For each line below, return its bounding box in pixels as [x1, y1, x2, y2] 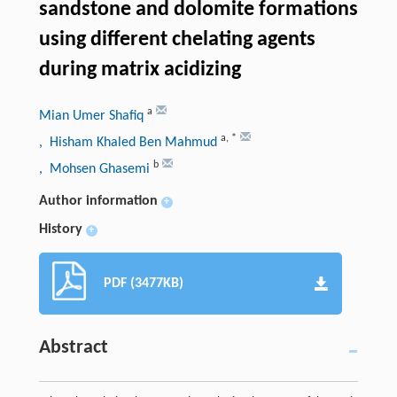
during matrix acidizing [38, 58, 241, 81]
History [38, 222, 82, 237]
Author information [38, 193, 158, 208]
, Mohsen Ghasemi [38, 161, 153, 176]
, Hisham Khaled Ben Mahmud [38, 135, 221, 150]
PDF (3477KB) [103, 276, 183, 291]
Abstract [38, 337, 108, 358]
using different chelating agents [38, 28, 315, 51]
